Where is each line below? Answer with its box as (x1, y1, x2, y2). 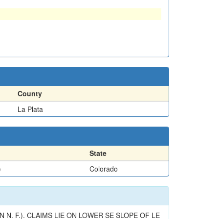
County (18, 88, 42, 98)
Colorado (89, 163, 118, 174)
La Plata (18, 104, 43, 114)
